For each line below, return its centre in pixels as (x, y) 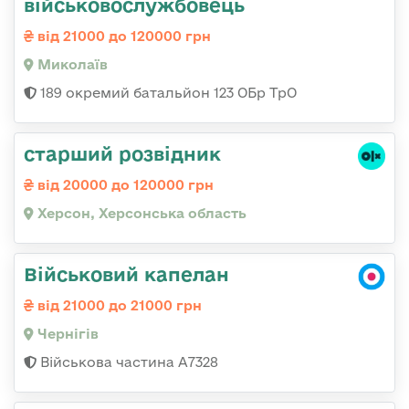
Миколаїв (71, 64)
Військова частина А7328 (127, 362)
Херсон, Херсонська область (140, 213)
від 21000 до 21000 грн (118, 305)
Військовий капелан (126, 273)
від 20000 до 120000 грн (124, 184)
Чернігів (66, 333)
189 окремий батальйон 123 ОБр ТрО (167, 92)
